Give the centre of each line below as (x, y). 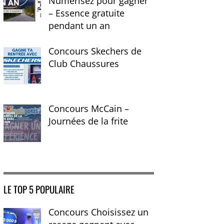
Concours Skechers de (95, 51)
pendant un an (79, 25)
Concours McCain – (89, 108)
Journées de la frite (88, 121)
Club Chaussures (84, 63)
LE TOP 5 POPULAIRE (39, 189)
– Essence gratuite (87, 13)
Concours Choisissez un (99, 212)
